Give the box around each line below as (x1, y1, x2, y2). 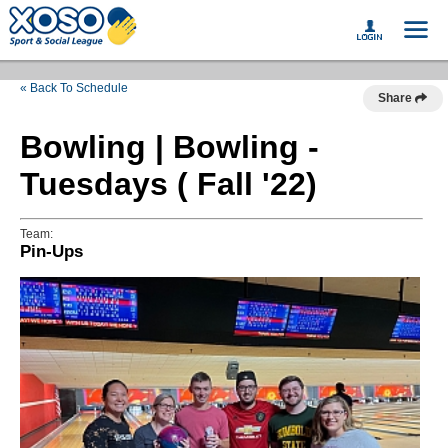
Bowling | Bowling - (20, 129, 319, 165)
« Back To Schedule (20, 81, 128, 95)
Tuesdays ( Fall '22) (20, 166, 317, 202)
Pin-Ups (20, 242, 83, 261)
